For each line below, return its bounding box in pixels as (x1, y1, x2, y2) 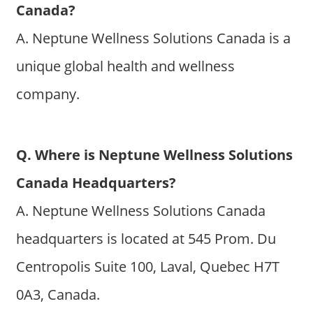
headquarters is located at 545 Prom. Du (15, 229, 276, 249)
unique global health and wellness (15, 57, 235, 76)
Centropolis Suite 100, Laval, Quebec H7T (15, 257, 279, 277)
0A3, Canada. (15, 285, 100, 305)
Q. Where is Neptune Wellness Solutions (15, 145, 293, 165)
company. (15, 85, 80, 104)
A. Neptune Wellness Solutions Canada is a (15, 29, 291, 48)
